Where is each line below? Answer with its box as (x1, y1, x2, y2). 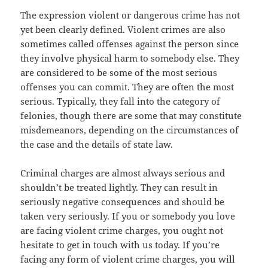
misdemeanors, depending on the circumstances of (20, 124, 239, 136)
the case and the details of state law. (20, 138, 173, 151)
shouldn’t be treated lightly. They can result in (20, 181, 218, 194)
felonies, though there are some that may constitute (20, 109, 242, 122)
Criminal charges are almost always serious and (20, 167, 226, 179)
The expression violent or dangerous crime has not (20, 9, 240, 22)
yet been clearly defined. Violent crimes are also (20, 23, 226, 36)
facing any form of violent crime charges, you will (20, 253, 236, 266)
